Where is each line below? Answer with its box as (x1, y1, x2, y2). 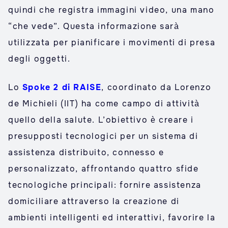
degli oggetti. (8, 53, 71, 64)
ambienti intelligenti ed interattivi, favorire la (8, 212, 216, 223)
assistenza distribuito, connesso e (8, 147, 164, 158)
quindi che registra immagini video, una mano (8, 5, 215, 15)
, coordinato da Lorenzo (101, 82, 212, 93)
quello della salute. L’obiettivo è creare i (8, 115, 194, 125)
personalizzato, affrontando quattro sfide (8, 163, 199, 174)
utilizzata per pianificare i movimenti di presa (8, 37, 216, 48)
